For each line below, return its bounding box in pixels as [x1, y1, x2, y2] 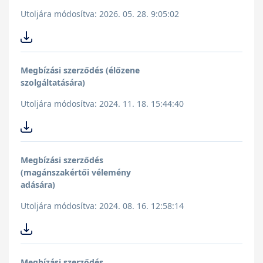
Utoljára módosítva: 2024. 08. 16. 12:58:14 [21, 200, 184, 212]
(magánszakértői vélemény [21, 167, 131, 178]
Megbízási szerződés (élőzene [21, 65, 140, 76]
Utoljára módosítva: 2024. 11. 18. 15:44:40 [21, 98, 184, 110]
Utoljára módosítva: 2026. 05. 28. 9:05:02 [21, 8, 179, 20]
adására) [21, 179, 55, 191]
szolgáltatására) [21, 77, 85, 89]
